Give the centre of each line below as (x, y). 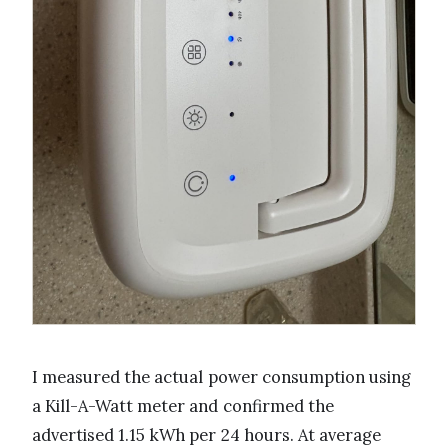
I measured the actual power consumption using (221, 376)
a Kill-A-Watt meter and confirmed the (183, 405)
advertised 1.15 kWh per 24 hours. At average (207, 434)
